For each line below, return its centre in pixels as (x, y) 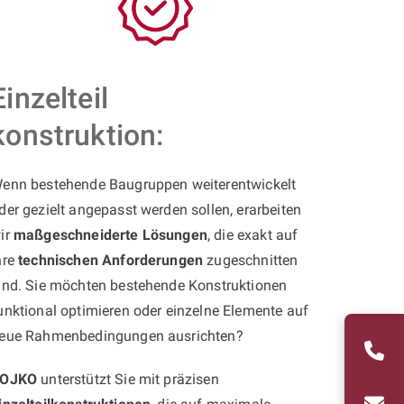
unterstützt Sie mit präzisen (128, 379)
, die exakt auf (252, 234)
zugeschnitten (251, 260)
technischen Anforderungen (111, 260)
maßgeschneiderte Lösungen (110, 234)
